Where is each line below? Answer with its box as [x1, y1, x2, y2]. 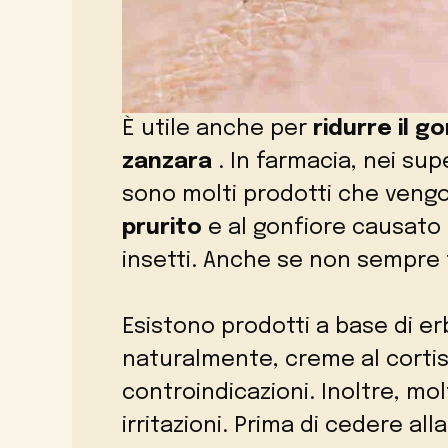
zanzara [122, 151, 212, 174]
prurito [122, 217, 202, 240]
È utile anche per [122, 118, 313, 141]
